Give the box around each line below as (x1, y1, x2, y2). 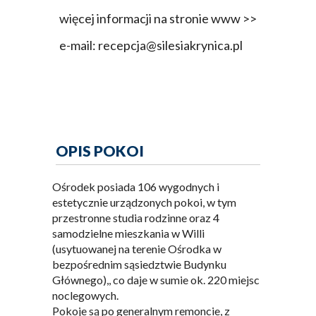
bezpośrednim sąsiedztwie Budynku (52, 257, 226, 271)
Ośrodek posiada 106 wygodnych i (52, 180, 219, 193)
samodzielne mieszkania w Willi (52, 226, 205, 240)
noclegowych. (52, 288, 119, 302)
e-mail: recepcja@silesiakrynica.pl (59, 37, 243, 53)
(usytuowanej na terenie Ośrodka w (52, 242, 221, 255)
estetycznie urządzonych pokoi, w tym (52, 195, 236, 209)
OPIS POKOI (56, 142, 144, 159)
